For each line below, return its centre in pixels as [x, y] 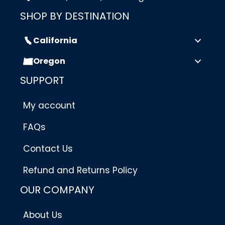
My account [49, 106]
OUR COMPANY [57, 190]
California [55, 41]
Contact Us [48, 149]
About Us [43, 215]
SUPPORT [42, 81]
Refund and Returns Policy [80, 171]
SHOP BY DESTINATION [75, 16]
